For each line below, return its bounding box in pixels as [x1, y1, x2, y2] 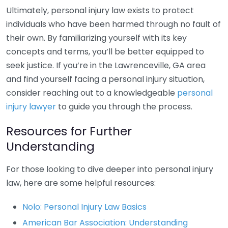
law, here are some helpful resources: [6, 177, 156, 189]
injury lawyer [6, 101, 56, 112]
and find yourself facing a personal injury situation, [6, 73, 205, 85]
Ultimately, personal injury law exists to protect [6, 5, 194, 16]
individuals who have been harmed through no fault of [6, 18, 221, 30]
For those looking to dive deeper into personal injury [6, 163, 213, 175]
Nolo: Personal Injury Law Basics [22, 201, 147, 213]
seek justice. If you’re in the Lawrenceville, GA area [6, 60, 206, 71]
